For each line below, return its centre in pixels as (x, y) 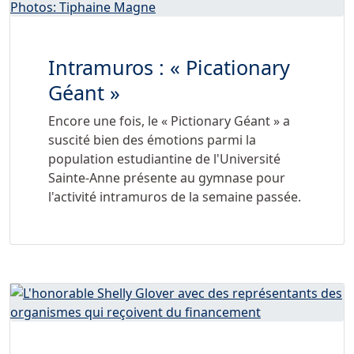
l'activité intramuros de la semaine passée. (175, 197)
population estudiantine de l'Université (164, 159)
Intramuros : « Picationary (169, 68)
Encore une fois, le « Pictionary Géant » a (169, 121)
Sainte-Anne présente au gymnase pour (167, 178)
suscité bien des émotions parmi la (152, 140)
